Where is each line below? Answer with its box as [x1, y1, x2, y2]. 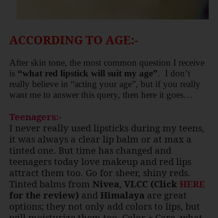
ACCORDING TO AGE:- [9, 32, 138, 48]
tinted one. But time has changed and [9, 144, 171, 157]
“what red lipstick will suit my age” [17, 68, 158, 79]
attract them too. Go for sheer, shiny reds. [9, 166, 190, 179]
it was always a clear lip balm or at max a [9, 133, 192, 145]
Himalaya [100, 189, 145, 201]
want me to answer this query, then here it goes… [9, 90, 193, 100]
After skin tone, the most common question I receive [9, 57, 204, 68]
